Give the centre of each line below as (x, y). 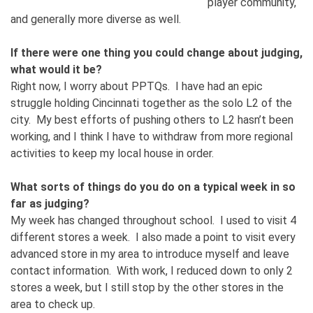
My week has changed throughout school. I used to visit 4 (153, 221)
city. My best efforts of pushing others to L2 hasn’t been (152, 120)
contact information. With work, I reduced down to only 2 (152, 271)
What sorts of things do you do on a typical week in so (153, 187)
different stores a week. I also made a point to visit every (153, 238)
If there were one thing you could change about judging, (156, 53)
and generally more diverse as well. (96, 20)
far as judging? (50, 204)
